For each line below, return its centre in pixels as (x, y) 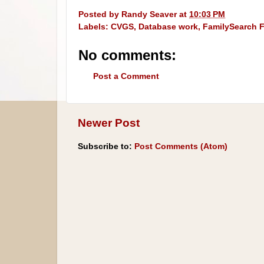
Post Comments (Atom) (181, 147)
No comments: (127, 55)
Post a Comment (126, 77)
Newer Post (109, 123)
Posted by (100, 14)
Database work (168, 27)
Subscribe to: (106, 147)
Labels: (95, 27)
